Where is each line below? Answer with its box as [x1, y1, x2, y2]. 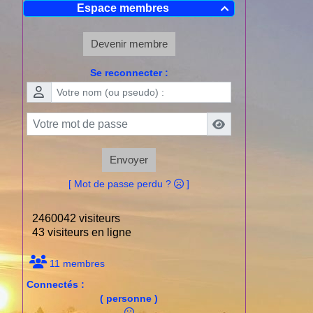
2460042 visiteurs [27, 212, 120, 225]
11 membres [47, 258, 105, 270]
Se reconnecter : [89, 66, 168, 78]
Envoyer [110, 154, 148, 166]
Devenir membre [90, 37, 168, 50]
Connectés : [27, 279, 85, 291]
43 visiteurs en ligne [27, 226, 131, 239]
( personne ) [100, 293, 158, 305]
